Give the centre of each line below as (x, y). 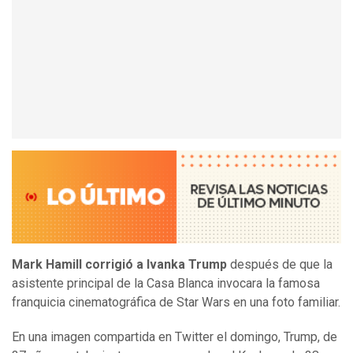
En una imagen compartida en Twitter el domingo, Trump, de (175, 337)
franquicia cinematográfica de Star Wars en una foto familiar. (176, 303)
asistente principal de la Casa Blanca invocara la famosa (166, 284)
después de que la (280, 265)
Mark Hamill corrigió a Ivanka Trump (119, 265)
